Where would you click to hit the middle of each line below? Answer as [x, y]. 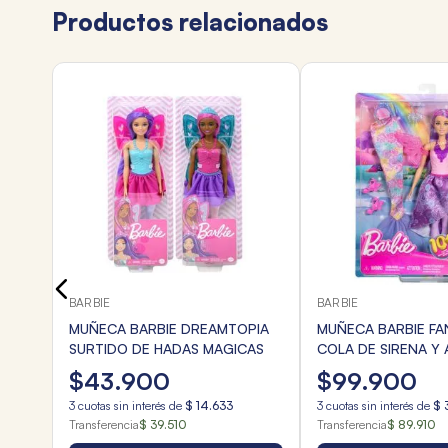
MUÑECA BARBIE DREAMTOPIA [169, 329]
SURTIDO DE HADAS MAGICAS [166, 349]
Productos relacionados [190, 22]
